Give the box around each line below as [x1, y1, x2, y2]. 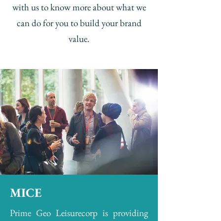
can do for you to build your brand [16, 17, 142, 29]
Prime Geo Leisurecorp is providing [10, 207, 148, 219]
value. [69, 33, 89, 45]
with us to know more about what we [12, 1, 146, 13]
